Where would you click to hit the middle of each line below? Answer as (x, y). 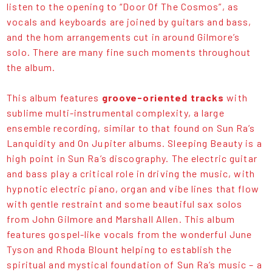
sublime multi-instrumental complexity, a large (116, 113)
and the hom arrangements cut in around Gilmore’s (123, 37)
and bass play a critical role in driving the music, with (131, 174)
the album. (32, 67)
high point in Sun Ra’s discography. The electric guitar (132, 158)
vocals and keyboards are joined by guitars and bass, (129, 22)
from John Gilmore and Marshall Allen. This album (121, 219)
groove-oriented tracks (163, 98)
